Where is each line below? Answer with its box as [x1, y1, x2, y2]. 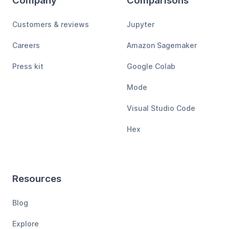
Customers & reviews [12, 20, 89, 29]
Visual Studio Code [126, 104, 195, 113]
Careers [12, 41, 40, 50]
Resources [12, 173, 61, 185]
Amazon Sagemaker [126, 41, 197, 50]
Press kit [12, 62, 43, 71]
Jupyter [126, 20, 154, 29]
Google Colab [126, 62, 175, 71]
